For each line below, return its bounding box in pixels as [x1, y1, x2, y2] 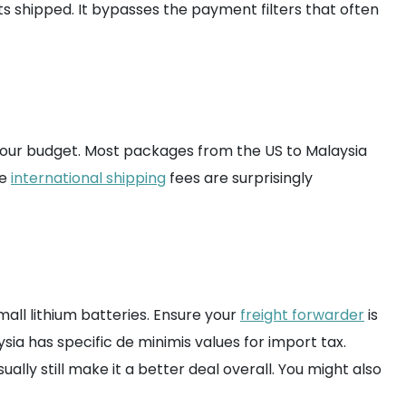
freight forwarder [240, 304, 364, 325]
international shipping [11, 168, 166, 188]
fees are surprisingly [166, 168, 313, 188]
